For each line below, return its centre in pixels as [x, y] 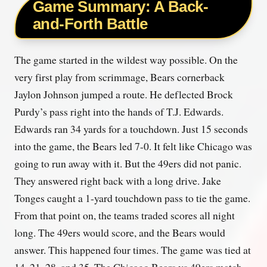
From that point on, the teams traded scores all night [125, 215]
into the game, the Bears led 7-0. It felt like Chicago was [133, 146]
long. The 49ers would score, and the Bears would [120, 232]
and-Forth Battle [90, 24]
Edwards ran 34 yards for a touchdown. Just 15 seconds [131, 128]
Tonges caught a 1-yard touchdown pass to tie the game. [132, 198]
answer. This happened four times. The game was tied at [133, 249]
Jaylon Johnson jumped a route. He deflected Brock [124, 94]
